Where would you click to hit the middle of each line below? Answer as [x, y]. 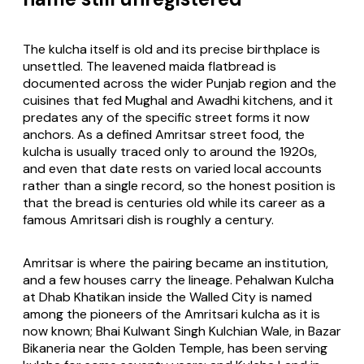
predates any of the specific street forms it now [166, 118]
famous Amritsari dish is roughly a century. [148, 220]
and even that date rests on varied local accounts [172, 169]
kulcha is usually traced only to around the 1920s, [170, 152]
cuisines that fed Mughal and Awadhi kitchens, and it [178, 101]
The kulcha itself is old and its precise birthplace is [171, 50]
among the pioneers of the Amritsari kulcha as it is [171, 314]
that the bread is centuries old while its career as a [174, 203]
